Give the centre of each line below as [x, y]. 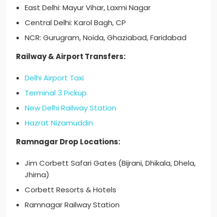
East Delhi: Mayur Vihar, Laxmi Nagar [88, 8]
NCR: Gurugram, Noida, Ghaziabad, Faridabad [106, 38]
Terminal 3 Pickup [56, 93]
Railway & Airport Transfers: [71, 57]
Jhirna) [37, 175]
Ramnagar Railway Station [72, 205]
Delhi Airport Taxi [54, 78]
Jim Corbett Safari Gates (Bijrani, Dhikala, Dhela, [110, 163]
